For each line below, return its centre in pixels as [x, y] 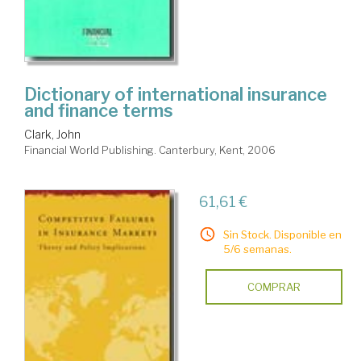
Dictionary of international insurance [176, 94]
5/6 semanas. [257, 249]
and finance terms [99, 110]
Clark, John [52, 134]
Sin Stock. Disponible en [282, 234]
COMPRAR [274, 286]
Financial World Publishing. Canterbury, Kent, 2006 [150, 149]
